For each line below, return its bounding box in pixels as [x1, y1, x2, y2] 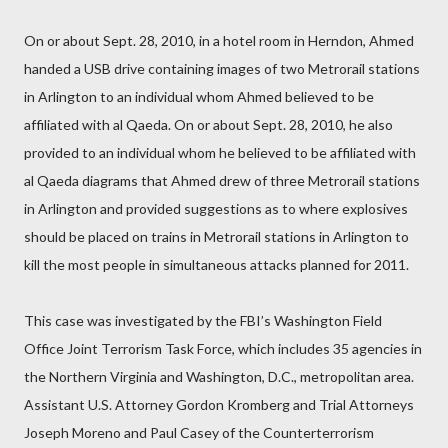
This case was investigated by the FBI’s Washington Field [24, 312, 382, 329]
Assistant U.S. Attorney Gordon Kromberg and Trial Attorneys [24, 396, 414, 413]
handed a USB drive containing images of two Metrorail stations [24, 60, 420, 77]
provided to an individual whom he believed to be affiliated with [24, 144, 416, 161]
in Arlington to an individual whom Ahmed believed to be [24, 88, 374, 105]
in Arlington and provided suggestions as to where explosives [24, 200, 408, 217]
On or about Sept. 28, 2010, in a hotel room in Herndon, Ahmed [24, 32, 414, 49]
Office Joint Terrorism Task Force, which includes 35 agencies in [24, 340, 422, 357]
